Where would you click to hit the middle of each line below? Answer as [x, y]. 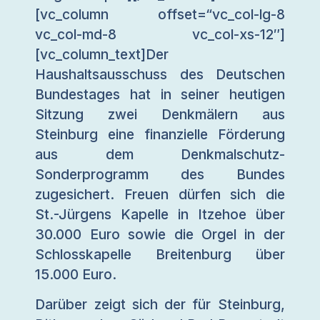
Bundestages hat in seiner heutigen [160, 94]
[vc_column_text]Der [102, 54]
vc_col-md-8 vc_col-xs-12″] [160, 34]
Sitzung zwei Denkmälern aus [160, 114]
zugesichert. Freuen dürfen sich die [160, 194]
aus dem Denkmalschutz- [160, 154]
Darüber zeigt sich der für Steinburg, [160, 305]
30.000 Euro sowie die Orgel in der [160, 234]
